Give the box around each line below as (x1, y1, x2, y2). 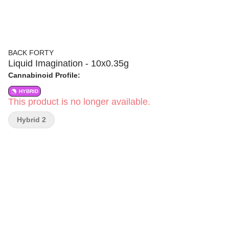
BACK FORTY (8, 49, 54, 57)
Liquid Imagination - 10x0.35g (8, 58, 129, 68)
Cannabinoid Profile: (8, 71, 80, 79)
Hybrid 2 (17, 116, 46, 124)
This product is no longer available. (8, 97, 150, 107)
